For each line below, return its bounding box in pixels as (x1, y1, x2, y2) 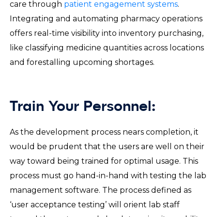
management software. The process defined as (10, 185, 191, 195)
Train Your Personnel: (10, 99, 169, 114)
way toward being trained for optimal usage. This (10, 156, 198, 166)
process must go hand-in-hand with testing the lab (10, 170, 206, 180)
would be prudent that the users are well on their (10, 141, 204, 151)
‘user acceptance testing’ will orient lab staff (10, 200, 180, 209)
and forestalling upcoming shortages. (10, 57, 160, 67)
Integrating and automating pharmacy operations (10, 14, 202, 23)
